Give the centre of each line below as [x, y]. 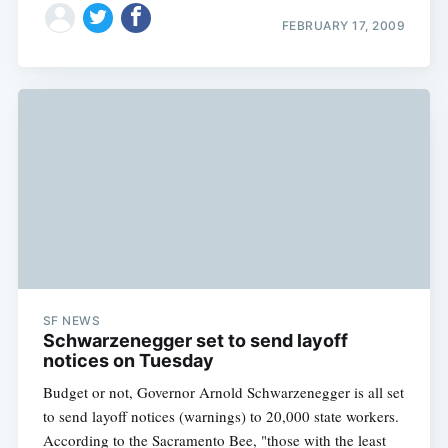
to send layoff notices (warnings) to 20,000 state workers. [220, 416]
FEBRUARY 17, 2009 [343, 25]
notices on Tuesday [128, 361]
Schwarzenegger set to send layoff [195, 341]
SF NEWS [71, 321]
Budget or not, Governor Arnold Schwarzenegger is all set [223, 392]
